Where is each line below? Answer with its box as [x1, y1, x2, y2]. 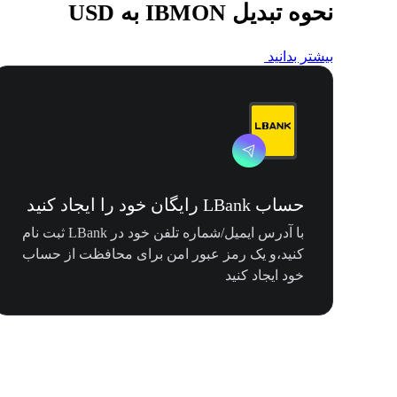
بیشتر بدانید [268, 49, 333, 65]
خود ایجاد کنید [225, 268, 304, 284]
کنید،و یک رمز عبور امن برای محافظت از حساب [22, 246, 304, 262]
